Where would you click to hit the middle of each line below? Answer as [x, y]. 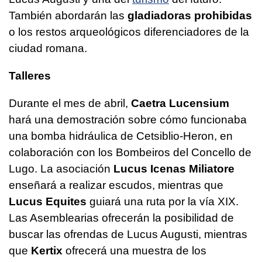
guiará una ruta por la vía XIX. [163, 201]
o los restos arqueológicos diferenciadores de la [129, 32]
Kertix [45, 250]
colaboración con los [62, 152]
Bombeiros [143, 152]
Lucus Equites [48, 201]
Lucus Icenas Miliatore [174, 168]
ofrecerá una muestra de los [135, 250]
